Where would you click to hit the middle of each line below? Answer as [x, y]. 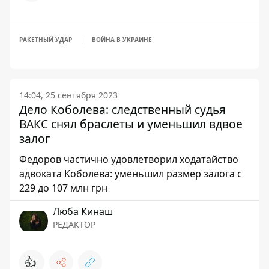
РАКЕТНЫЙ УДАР [46, 40]
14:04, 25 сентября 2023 [68, 95]
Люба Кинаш [83, 212]
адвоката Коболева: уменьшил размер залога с [131, 174]
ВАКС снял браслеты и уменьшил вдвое [131, 124]
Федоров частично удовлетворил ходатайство [129, 159]
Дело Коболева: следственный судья [122, 110]
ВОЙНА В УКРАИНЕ [122, 40]
